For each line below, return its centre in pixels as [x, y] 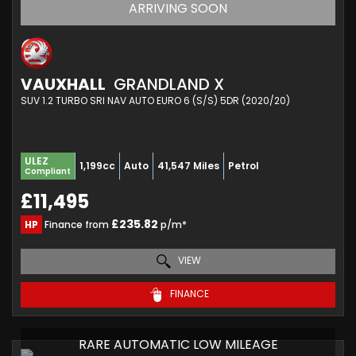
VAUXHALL [63, 84]
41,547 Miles [188, 165]
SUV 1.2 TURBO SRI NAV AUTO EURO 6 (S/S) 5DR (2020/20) [155, 100]
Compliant [48, 171]
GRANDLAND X [167, 84]
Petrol [244, 165]
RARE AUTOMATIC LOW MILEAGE [178, 344]
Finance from [77, 224]
